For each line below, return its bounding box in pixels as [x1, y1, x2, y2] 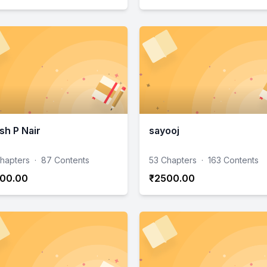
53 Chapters [149, 154, 197, 165]
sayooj [149, 124, 179, 136]
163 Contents [208, 154, 259, 165]
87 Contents [41, 154, 89, 165]
